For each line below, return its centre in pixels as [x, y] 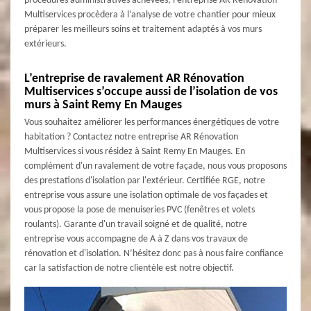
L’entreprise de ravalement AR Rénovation [134, 78]
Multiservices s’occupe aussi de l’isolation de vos [151, 92]
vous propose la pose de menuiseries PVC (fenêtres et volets [140, 210]
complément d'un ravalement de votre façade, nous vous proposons [155, 166]
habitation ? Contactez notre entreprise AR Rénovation [131, 137]
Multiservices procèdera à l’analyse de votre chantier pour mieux [150, 15]
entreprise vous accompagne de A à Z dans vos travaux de [136, 239]
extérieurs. [45, 44]
